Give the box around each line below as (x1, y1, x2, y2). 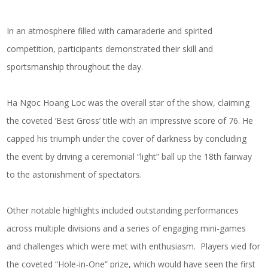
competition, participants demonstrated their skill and (7, 43, 214, 55)
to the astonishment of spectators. (7, 169, 142, 181)
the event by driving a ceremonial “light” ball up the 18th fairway (7, 151, 252, 163)
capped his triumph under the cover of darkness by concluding (7, 133, 247, 145)
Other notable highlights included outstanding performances (7, 205, 239, 217)
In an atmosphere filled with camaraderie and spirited (7, 25, 213, 37)
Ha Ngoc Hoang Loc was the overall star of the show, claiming (7, 97, 250, 109)
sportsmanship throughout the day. (7, 61, 144, 73)
